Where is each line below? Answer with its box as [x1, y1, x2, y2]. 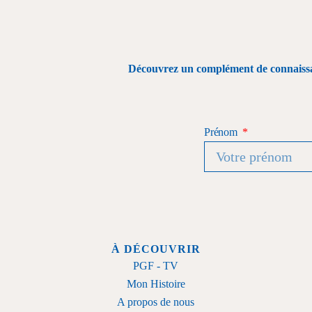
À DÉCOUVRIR [111, 242, 201, 255]
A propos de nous [117, 295, 195, 308]
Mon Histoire [126, 277, 185, 290]
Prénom [203, 126, 241, 139]
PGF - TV [133, 259, 179, 272]
